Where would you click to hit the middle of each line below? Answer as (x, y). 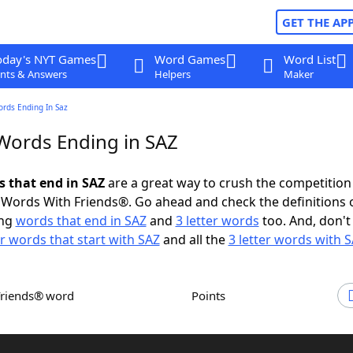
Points (212, 295)
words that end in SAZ (81, 221)
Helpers (172, 74)
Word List (309, 59)
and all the (194, 240)
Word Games (190, 59)
